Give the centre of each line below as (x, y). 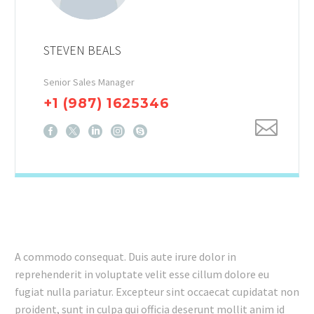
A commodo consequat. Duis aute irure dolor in (125, 256)
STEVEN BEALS (82, 50)
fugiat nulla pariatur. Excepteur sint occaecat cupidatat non (157, 291)
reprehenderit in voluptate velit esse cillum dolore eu (142, 274)
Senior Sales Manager (89, 82)
